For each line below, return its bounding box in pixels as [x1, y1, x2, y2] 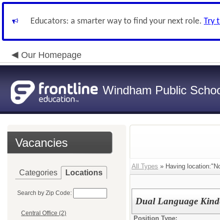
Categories [19, 168, 57, 177]
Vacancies [15, 136, 68, 149]
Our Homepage [21, 50, 82, 60]
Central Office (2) [21, 210, 66, 217]
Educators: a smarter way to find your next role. [30, 17, 204, 26]
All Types [132, 163, 158, 170]
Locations [65, 168, 103, 177]
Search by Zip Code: [17, 190, 72, 196]
